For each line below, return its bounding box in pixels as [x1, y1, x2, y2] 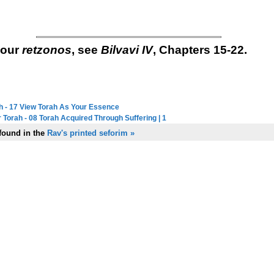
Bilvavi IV [100, 43, 153, 56]
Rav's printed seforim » [46, 128, 135, 138]
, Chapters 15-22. [152, 43, 247, 56]
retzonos [21, 43, 72, 56]
